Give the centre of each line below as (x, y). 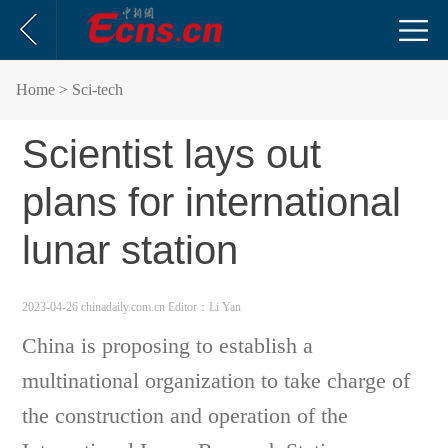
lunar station (130, 250)
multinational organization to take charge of (216, 380)
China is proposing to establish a (168, 345)
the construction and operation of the (185, 415)
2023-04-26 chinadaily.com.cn (95, 307)
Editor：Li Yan (205, 307)
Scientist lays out (172, 154)
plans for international (212, 202)
